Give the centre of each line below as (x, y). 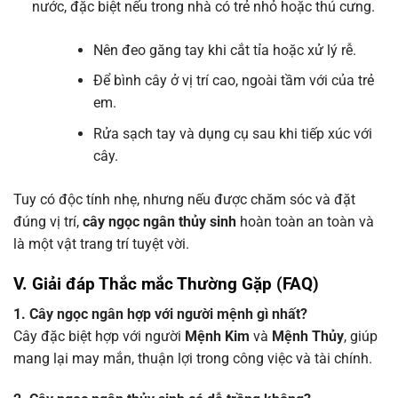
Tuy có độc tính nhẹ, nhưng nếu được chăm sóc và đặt (184, 199)
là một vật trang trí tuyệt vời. (101, 243)
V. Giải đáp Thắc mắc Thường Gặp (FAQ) (166, 283)
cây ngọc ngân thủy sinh (159, 221)
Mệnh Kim (217, 337)
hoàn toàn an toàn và (305, 221)
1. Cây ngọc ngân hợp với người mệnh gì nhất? (160, 314)
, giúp (361, 337)
